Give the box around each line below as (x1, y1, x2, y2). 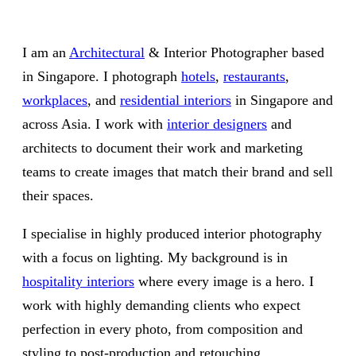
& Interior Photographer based (145, 44, 324, 60)
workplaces (22, 92, 87, 108)
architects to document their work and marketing (22, 140, 303, 156)
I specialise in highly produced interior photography (22, 226, 322, 242)
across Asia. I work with (22, 116, 167, 132)
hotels (181, 68, 215, 84)
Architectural (69, 44, 145, 60)
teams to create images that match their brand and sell (22, 164, 333, 180)
